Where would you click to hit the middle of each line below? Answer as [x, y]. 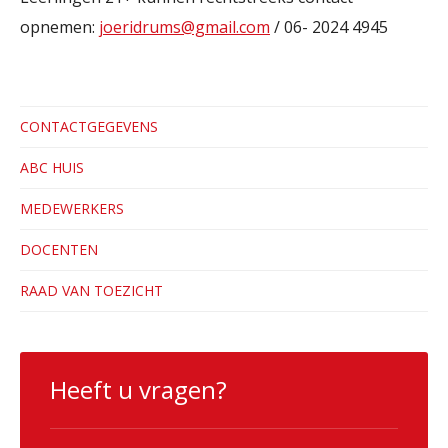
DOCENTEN [59, 250]
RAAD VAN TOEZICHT [91, 291]
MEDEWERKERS [72, 209]
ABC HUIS [52, 168]
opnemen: [59, 27]
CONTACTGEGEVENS [89, 127]
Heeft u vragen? [138, 390]
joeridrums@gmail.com [184, 27]
